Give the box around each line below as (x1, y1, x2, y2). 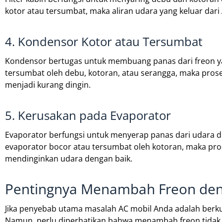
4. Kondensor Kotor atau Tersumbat (5, 33, 203, 50)
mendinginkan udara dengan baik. (5, 153, 132, 165)
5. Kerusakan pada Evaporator (5, 107, 171, 124)
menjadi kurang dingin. (5, 79, 91, 91)
